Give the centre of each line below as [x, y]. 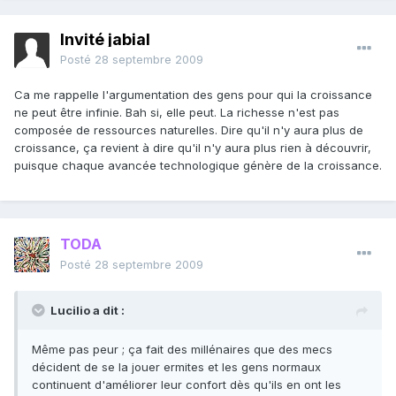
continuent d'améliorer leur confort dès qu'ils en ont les [187, 385]
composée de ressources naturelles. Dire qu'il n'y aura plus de [189, 130]
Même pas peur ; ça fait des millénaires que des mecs [182, 350]
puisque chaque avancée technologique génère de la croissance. [198, 166]
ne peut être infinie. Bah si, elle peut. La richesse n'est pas [177, 113]
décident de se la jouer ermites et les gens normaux [176, 367]
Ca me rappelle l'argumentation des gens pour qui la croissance [193, 95]
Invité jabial [105, 40]
